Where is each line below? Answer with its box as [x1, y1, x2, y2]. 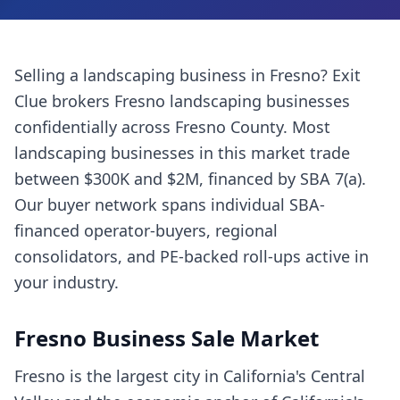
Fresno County [175, 116, 283, 137]
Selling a [14, 64, 83, 86]
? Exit [321, 64, 361, 86]
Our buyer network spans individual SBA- [14, 194, 325, 215]
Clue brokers [14, 90, 114, 112]
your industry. [14, 271, 119, 293]
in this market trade [195, 142, 350, 163]
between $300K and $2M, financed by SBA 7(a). [14, 168, 366, 189]
